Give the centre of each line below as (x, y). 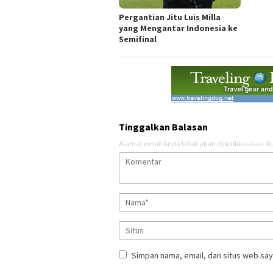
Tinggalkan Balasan (163, 127)
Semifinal (138, 39)
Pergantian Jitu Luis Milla (170, 17)
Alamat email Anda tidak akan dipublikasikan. (192, 144)
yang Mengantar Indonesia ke (178, 28)
